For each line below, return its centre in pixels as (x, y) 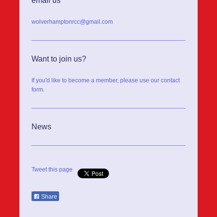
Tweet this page (52, 170)
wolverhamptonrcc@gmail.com (72, 22)
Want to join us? (59, 59)
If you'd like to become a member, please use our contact (106, 81)
